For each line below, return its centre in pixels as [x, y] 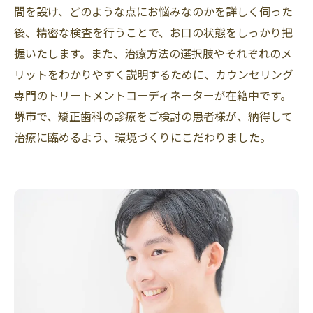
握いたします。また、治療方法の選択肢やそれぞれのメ [153, 53]
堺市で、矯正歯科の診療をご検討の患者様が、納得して [153, 116]
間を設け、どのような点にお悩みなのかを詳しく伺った [153, 11]
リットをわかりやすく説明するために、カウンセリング [154, 74]
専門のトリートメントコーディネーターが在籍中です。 [153, 95]
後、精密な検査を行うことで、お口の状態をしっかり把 [153, 32]
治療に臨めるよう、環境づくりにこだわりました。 [143, 137]
